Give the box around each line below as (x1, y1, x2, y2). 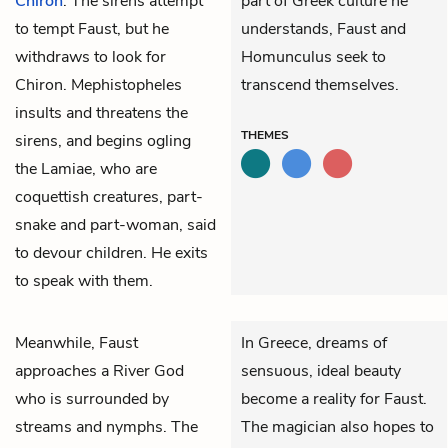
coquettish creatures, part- (15, 185, 203, 208)
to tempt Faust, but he (15, 17, 169, 40)
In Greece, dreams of (241, 331, 387, 354)
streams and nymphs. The (15, 415, 198, 438)
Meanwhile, (15, 331, 99, 354)
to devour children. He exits (15, 241, 208, 264)
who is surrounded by (15, 387, 169, 410)
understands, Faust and (241, 17, 406, 40)
